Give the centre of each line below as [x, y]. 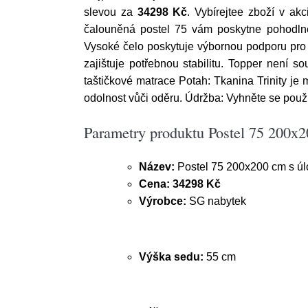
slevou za [111, 12]
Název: [157, 167]
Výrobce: [163, 201]
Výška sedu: [171, 257]
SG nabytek [216, 201]
